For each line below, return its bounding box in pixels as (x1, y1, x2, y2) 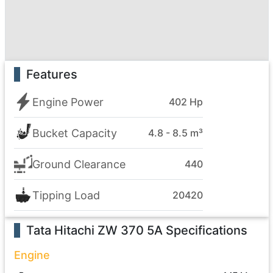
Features (26, 67, 77, 82)
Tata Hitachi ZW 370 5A (26, 223, 163, 238)
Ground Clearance (32, 157, 126, 171)
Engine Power (32, 95, 104, 108)
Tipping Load (32, 188, 100, 202)
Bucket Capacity (32, 126, 117, 140)
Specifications (162, 223, 247, 238)
